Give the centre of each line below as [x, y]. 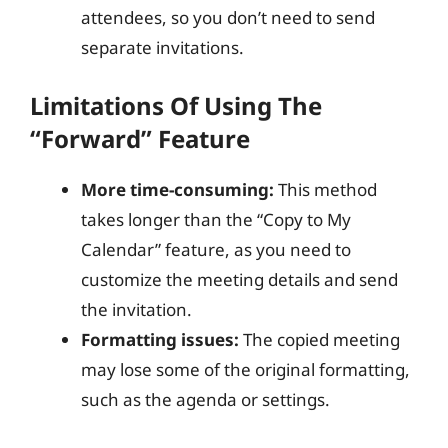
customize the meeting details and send [239, 279]
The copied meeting [319, 339]
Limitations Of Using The [176, 105]
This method [325, 189]
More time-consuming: [177, 189]
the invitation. [136, 309]
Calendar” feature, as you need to [216, 249]
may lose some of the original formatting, [245, 369]
